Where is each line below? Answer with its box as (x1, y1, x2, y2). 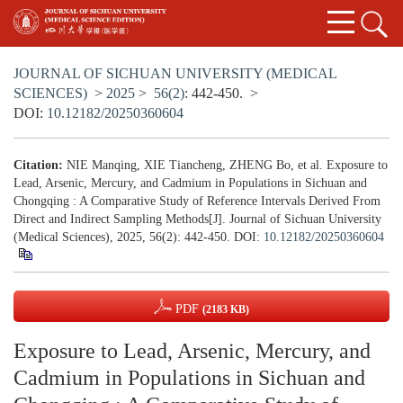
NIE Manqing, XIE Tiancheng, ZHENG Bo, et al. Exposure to (67, 158, 388, 173)
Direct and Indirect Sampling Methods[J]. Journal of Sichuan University (13, 212, 381, 227)
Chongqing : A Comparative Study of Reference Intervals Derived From (13, 194, 381, 209)
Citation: (13, 158, 63, 173)
